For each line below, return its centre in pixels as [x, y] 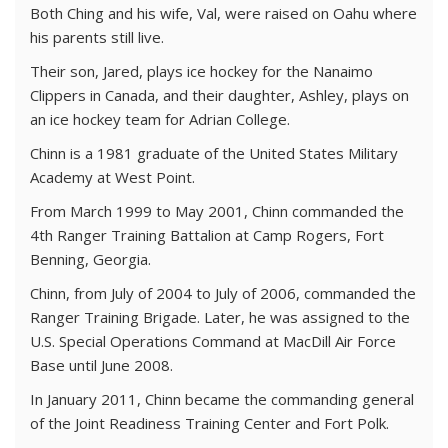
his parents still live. [97, 37]
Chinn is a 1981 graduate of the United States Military [214, 153]
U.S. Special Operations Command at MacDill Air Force [213, 341]
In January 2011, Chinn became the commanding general [222, 399]
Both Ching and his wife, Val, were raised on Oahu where [223, 13]
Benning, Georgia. [90, 259]
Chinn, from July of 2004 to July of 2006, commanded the [223, 293]
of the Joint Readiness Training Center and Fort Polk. [209, 423]
